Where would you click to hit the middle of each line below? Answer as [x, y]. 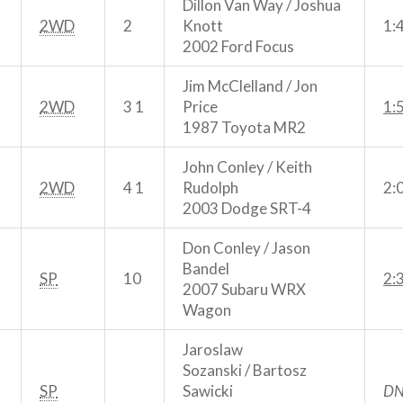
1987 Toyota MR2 [244, 127]
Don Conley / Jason [246, 247]
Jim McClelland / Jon [250, 85]
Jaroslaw [213, 349]
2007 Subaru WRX [244, 289]
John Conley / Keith [247, 166]
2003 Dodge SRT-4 [247, 208]
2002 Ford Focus [238, 46]
